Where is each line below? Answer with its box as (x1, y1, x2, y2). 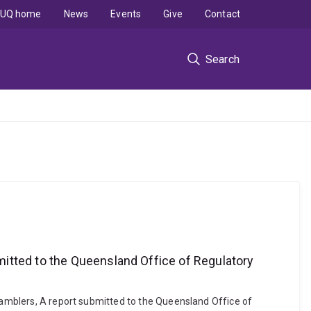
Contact (204, 8, 240, 19)
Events (110, 8, 142, 19)
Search (205, 52, 239, 66)
